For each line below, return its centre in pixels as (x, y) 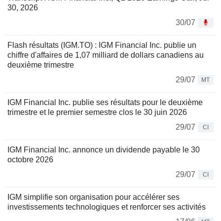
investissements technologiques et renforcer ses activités (107, 207)
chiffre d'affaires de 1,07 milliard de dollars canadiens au (106, 55)
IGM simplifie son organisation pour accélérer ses (93, 197)
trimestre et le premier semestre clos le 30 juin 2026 (97, 112)
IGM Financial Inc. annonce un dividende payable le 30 (104, 149)
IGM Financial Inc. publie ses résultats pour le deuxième (105, 102)
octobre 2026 (30, 159)
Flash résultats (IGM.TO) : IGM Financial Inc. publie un (102, 45)
